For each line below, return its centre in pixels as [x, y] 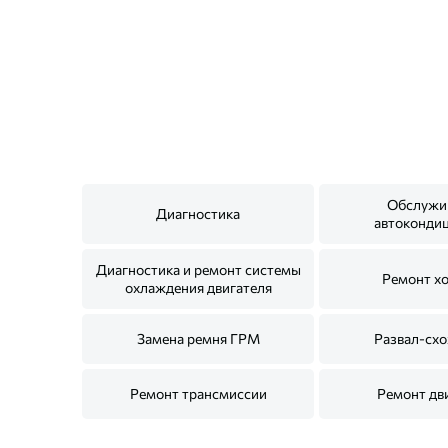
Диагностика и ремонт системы [198, 269]
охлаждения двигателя [198, 287]
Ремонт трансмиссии [198, 393]
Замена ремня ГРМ [198, 338]
